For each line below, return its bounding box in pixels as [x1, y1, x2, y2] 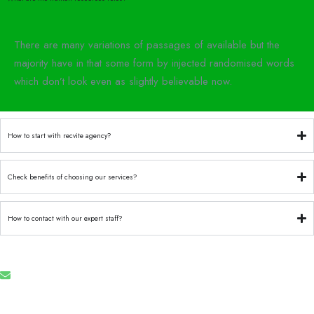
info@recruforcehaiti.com [11, 285, 114, 299]
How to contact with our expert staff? [8, 213, 123, 224]
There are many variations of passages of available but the [14, 37, 280, 53]
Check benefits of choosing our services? [8, 172, 137, 182]
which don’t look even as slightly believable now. [14, 74, 232, 89]
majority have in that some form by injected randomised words [14, 55, 294, 71]
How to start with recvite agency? [8, 130, 111, 141]
